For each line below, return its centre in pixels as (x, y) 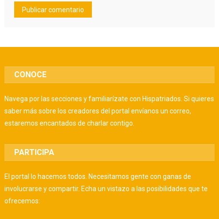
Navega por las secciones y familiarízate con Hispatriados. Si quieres (109, 99)
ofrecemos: (22, 201)
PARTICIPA (34, 152)
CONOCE (31, 74)
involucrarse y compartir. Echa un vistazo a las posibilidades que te (106, 188)
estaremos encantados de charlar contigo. (70, 123)
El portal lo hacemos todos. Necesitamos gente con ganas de (98, 176)
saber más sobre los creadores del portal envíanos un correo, (98, 111)
